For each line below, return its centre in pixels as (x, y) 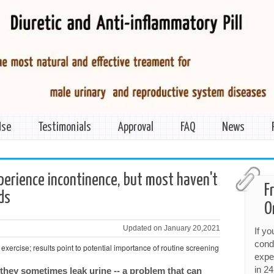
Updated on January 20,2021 (172, 228)
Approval (136, 127)
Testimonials (65, 127)
